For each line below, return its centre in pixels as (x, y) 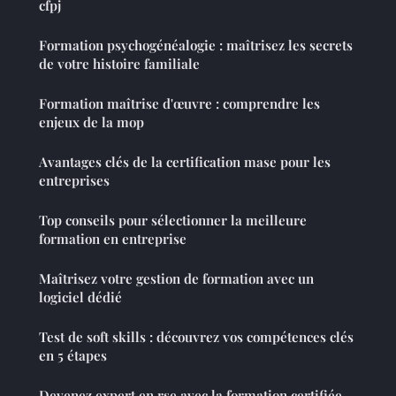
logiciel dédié (80, 297)
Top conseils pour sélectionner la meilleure (173, 221)
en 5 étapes (73, 356)
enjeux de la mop (91, 122)
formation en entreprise (113, 239)
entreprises (74, 181)
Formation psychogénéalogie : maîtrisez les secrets (196, 46)
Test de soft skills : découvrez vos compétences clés (196, 337)
